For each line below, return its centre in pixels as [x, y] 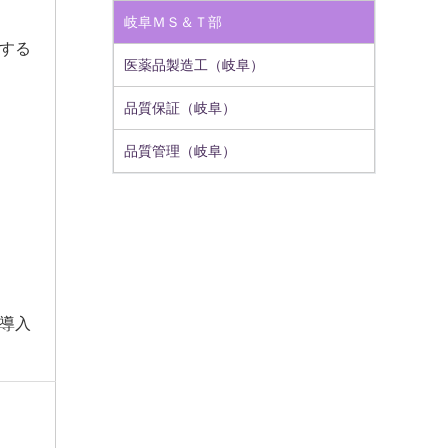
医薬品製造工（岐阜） [194, 65]
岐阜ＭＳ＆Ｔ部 [173, 22]
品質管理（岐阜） [180, 151]
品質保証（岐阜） [180, 108]
